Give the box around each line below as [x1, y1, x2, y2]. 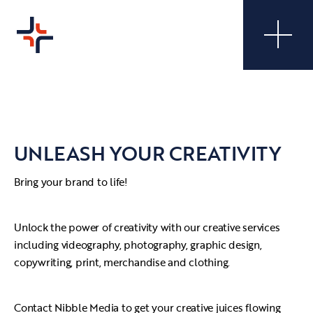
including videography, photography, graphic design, [14, 237, 262, 252]
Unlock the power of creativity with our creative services [14, 219, 280, 235]
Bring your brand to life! [14, 174, 128, 189]
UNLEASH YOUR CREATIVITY [14, 138, 281, 168]
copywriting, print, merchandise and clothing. [14, 254, 231, 270]
